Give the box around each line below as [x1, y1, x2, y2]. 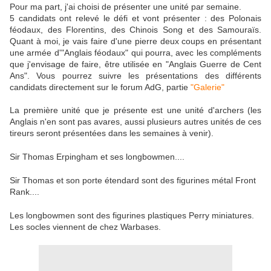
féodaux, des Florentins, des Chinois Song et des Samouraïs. [10, 25, 261, 35]
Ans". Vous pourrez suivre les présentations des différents [10, 71, 261, 81]
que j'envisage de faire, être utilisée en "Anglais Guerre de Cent [10, 59, 261, 70]
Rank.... [10, 187, 39, 197]
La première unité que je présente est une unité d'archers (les [10, 105, 261, 116]
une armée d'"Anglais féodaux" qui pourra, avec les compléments [10, 48, 261, 58]
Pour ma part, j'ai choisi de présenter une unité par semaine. [10, 2, 241, 12]
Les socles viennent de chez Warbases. [10, 222, 161, 232]
